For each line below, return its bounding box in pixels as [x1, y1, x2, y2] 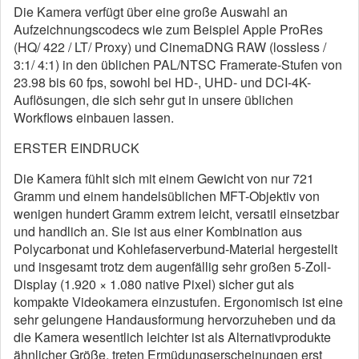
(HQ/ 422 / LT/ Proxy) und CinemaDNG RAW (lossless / [14, 38, 326, 56]
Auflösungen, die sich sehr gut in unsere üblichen [14, 91, 293, 109]
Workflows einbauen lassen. [14, 108, 174, 127]
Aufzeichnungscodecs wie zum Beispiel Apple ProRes [14, 20, 323, 38]
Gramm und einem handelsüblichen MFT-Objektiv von [14, 187, 320, 205]
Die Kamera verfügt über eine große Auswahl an [14, 2, 288, 21]
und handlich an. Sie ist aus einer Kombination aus [14, 222, 302, 240]
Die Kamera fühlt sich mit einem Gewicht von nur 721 [14, 169, 314, 188]
